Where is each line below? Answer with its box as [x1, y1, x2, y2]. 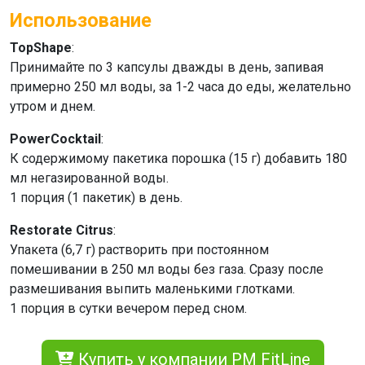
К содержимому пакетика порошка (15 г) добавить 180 [10, 151, 347, 166]
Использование [10, 9, 152, 32]
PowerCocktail [10, 131, 101, 147]
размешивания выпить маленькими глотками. [10, 281, 295, 297]
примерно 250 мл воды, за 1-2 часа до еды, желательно [10, 79, 351, 95]
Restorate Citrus [10, 222, 113, 238]
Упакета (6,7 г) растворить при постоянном [10, 242, 269, 257]
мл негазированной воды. [10, 170, 169, 186]
